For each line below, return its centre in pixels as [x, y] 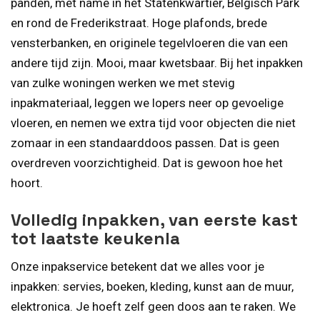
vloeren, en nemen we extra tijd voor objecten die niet [153, 122]
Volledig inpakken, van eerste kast [154, 220]
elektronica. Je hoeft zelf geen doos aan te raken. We [153, 307]
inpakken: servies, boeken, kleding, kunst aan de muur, [152, 287]
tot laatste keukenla [95, 239]
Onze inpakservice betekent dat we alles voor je [137, 267]
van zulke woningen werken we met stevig [123, 82]
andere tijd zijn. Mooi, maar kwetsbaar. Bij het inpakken [157, 62]
